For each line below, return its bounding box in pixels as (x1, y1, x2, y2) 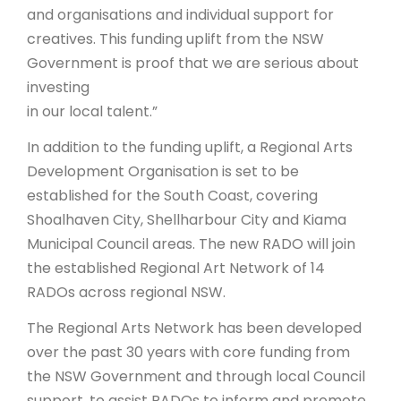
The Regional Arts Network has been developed (27, 318, 362, 338)
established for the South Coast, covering (27, 185, 318, 206)
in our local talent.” (27, 101, 158, 122)
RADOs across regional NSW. (27, 282, 226, 303)
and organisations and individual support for (27, 4, 334, 25)
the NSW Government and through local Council (27, 366, 365, 387)
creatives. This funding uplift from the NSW (27, 29, 324, 49)
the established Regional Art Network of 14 (27, 258, 325, 278)
